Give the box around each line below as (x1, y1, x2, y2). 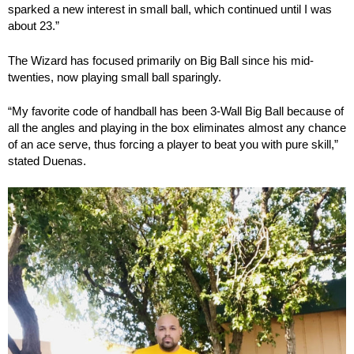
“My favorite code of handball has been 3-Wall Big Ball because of (8, 104, 344, 119)
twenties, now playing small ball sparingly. (8, 70, 221, 84)
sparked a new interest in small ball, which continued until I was (8, 2, 332, 17)
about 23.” (8, 19, 59, 33)
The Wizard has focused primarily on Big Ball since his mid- (8, 53, 314, 67)
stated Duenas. (8, 154, 86, 168)
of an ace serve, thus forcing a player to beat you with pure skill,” (8, 137, 338, 152)
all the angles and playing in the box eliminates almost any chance (8, 121, 346, 135)
